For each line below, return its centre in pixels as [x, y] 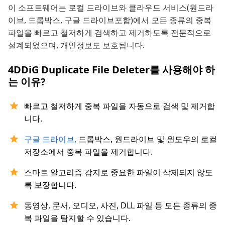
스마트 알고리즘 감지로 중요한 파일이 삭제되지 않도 [119, 173]
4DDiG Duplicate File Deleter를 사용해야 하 [111, 70]
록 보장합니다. [50, 185]
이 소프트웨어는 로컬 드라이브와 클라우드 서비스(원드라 [111, 8]
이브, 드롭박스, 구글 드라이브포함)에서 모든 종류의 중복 [110, 20]
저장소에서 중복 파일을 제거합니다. [88, 152]
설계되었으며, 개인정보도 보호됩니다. [76, 45]
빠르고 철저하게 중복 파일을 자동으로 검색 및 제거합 [120, 106]
